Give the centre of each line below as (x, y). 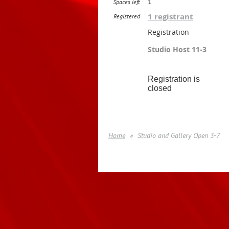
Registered (127, 16)
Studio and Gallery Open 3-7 (179, 135)
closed (160, 88)
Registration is (174, 79)
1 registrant (170, 17)
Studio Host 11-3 (177, 49)
